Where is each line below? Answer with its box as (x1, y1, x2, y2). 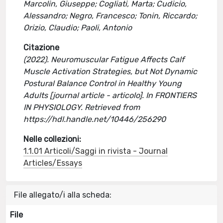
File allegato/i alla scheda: (14, 190, 111, 200)
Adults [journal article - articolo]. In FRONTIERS (23, 91, 197, 100)
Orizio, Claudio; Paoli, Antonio (23, 23, 132, 32)
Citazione (23, 43, 60, 52)
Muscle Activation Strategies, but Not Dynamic (23, 67, 198, 76)
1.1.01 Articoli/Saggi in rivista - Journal (23, 146, 168, 156)
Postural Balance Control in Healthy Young (23, 79, 182, 88)
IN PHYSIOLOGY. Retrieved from (23, 103, 140, 112)
